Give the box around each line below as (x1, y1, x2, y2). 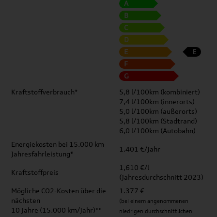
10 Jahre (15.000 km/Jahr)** (11, 206, 101, 214)
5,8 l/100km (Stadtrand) (119, 117, 197, 125)
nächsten (11, 196, 40, 204)
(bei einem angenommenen (119, 198, 188, 204)
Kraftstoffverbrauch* (11, 88, 77, 96)
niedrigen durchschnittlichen (119, 208, 192, 215)
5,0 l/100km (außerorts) (119, 107, 197, 115)
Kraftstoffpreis (11, 168, 59, 176)
